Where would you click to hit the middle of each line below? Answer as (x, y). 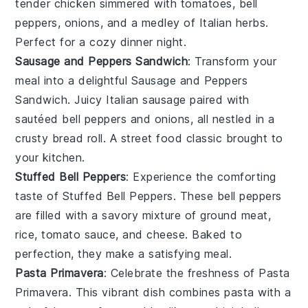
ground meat (234, 215)
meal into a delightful (73, 80)
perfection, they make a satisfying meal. (124, 253)
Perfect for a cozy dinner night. (101, 42)
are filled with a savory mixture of (108, 215)
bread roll (77, 138)
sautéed (39, 119)
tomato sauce (79, 234)
